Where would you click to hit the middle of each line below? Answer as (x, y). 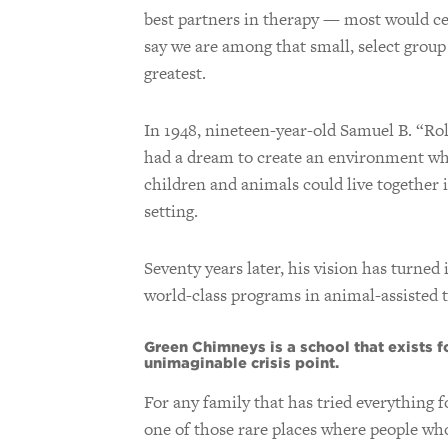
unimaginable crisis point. (241, 362)
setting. (171, 210)
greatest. (175, 72)
